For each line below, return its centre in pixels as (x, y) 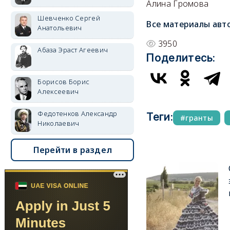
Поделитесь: (181, 57)
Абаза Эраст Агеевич (73, 50)
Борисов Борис (64, 82)
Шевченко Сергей (69, 18)
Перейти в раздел (73, 150)
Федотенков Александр (78, 113)
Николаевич (59, 123)
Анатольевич (60, 28)
